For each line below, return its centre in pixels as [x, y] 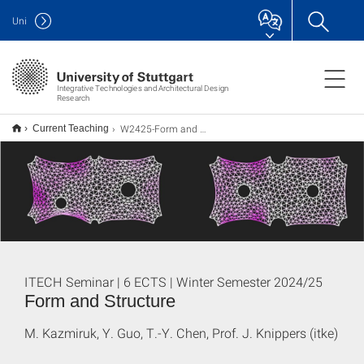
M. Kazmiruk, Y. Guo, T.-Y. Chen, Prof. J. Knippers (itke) [181, 332]
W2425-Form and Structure [160, 128]
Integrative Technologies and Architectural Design [143, 88]
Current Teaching [71, 128]
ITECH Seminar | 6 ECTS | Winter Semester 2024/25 [173, 281]
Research [73, 97]
